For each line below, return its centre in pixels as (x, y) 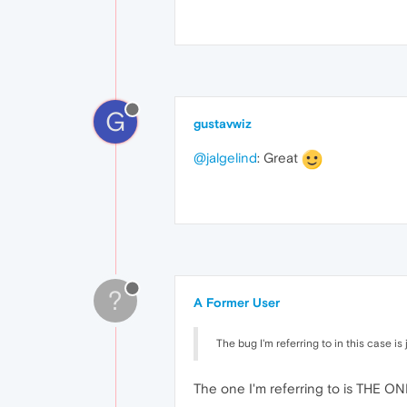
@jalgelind (225, 157)
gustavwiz (223, 123)
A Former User (237, 302)
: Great (279, 157)
